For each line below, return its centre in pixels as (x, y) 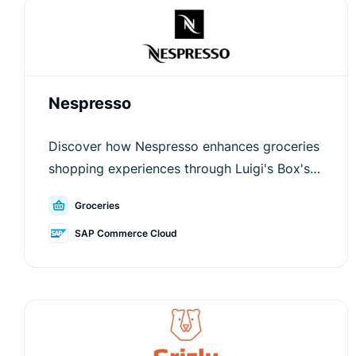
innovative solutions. (110, 191)
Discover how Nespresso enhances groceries (184, 147)
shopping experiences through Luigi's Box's (179, 169)
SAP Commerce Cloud (126, 234)
